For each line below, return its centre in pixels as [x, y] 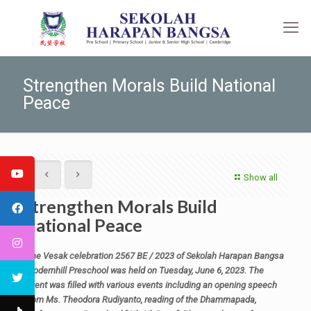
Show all [261, 177]
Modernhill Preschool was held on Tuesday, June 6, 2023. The [144, 270]
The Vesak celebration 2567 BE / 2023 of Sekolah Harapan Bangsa [154, 256]
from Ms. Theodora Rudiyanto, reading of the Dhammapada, [141, 300]
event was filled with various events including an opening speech [151, 285]
